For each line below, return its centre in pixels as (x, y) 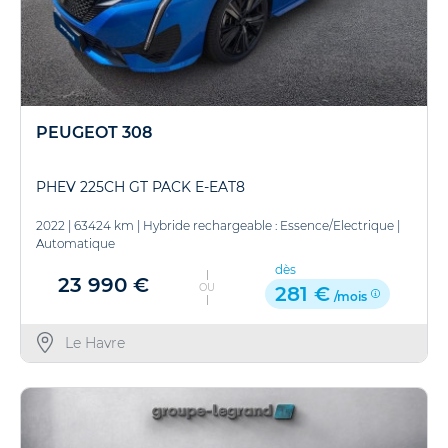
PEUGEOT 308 (94, 132)
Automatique (75, 243)
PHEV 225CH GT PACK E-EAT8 (140, 187)
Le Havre (94, 342)
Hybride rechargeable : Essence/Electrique (268, 225)
